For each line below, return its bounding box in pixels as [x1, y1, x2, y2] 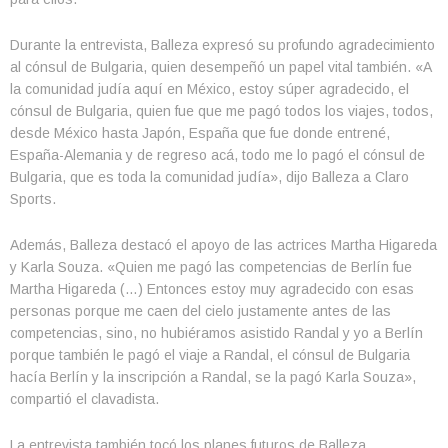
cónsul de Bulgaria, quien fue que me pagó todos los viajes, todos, [10, 102, 433, 119]
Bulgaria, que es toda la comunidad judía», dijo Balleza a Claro [10, 168, 409, 185]
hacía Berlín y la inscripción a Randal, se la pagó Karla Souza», [10, 368, 416, 385]
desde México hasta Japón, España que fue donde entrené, [10, 124, 390, 141]
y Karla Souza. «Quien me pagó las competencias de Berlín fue [10, 258, 412, 275]
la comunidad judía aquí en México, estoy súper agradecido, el [10, 80, 409, 97]
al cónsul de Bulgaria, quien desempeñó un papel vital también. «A [10, 58, 431, 75]
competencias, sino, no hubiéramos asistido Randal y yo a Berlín [10, 324, 423, 341]
